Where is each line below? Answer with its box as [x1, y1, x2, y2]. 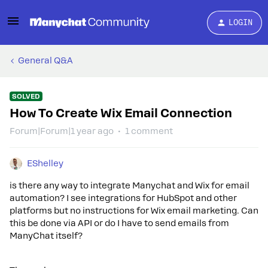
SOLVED [12, 92, 40, 100]
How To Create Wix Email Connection [10, 106, 232, 120]
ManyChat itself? [10, 231, 83, 240]
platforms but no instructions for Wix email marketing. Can [10, 206, 258, 215]
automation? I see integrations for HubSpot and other [10, 193, 237, 203]
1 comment [125, 126, 173, 136]
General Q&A [18, 56, 73, 65]
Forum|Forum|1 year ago [10, 126, 114, 136]
